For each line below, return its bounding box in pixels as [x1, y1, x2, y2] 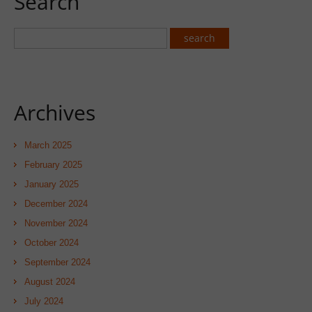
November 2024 [24, 218, 88, 228]
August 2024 [24, 276, 75, 287]
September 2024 [24, 257, 91, 267]
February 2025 [24, 159, 82, 170]
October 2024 [24, 237, 79, 248]
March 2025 [24, 140, 72, 150]
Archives [14, 98, 95, 127]
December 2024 [24, 198, 88, 209]
